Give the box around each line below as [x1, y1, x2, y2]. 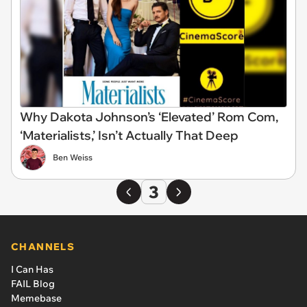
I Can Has [11, 263, 53, 275]
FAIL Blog [11, 278, 55, 290]
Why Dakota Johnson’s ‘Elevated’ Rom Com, [20, 109, 278, 125]
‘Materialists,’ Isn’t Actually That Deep [20, 127, 238, 143]
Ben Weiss [53, 152, 93, 162]
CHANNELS [11, 241, 75, 253]
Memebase [11, 292, 62, 304]
